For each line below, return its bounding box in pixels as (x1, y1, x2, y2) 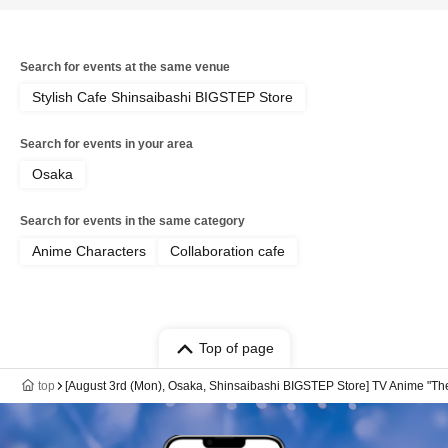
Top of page (198, 340, 274, 356)
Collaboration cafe (170, 243, 285, 259)
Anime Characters (32, 243, 146, 259)
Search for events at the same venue (20, 60, 230, 74)
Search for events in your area (20, 137, 193, 151)
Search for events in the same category (20, 214, 245, 228)
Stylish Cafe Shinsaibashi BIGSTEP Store (32, 89, 293, 105)
